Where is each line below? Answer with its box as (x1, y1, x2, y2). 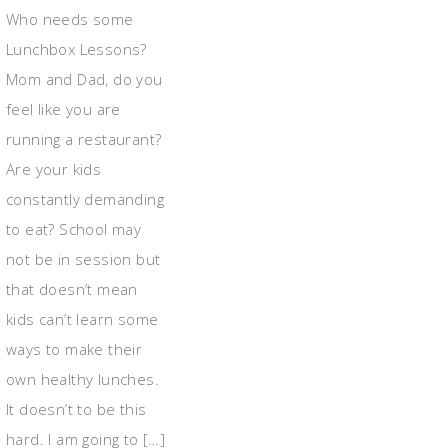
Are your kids (6, 158, 102, 179)
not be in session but (6, 248, 161, 269)
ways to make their (6, 338, 143, 359)
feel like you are (6, 98, 121, 119)
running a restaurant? (6, 128, 162, 149)
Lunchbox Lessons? (6, 38, 147, 59)
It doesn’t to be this (6, 398, 147, 419)
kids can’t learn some (6, 308, 159, 329)
